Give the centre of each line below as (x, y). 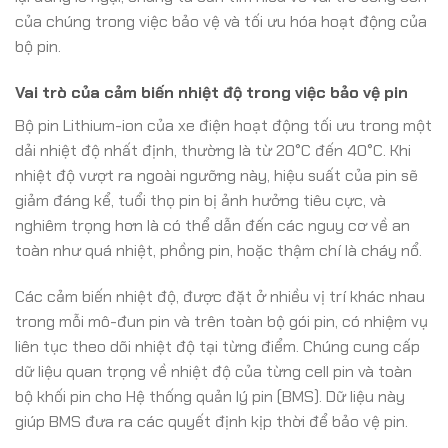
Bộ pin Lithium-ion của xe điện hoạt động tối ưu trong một (223, 125)
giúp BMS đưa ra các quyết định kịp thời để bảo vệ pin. (211, 421)
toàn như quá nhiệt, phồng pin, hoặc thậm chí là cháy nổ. (218, 250)
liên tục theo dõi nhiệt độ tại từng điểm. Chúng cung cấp (217, 346)
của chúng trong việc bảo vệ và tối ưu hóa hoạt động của (221, 21)
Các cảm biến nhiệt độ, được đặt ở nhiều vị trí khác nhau (220, 296)
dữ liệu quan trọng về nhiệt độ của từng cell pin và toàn (213, 371)
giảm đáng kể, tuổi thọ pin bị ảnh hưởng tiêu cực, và (200, 200)
